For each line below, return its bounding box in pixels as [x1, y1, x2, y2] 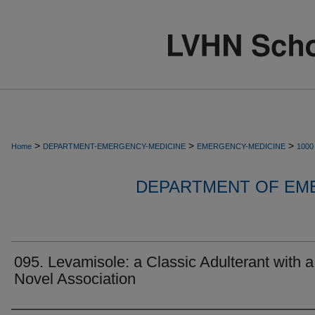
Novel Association [14, 270, 136, 288]
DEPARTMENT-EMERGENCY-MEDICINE [43, 142, 186, 150]
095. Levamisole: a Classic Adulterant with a [14, 253, 314, 271]
